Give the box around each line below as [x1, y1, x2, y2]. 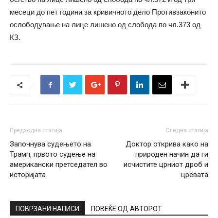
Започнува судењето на [10, 140, 91, 148]
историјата [10, 170, 46, 179]
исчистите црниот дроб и [124, 160, 208, 169]
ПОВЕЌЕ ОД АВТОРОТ [91, 205, 162, 213]
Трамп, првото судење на [10, 150, 95, 159]
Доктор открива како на [126, 140, 208, 148]
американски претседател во [10, 160, 108, 169]
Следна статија [165, 127, 208, 134]
